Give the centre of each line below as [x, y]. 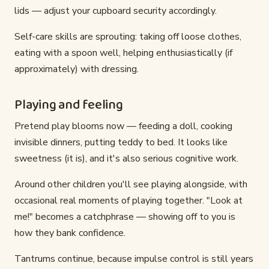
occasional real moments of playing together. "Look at [128, 201]
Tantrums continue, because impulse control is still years [134, 259]
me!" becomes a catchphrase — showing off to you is [125, 217]
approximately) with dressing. [77, 69]
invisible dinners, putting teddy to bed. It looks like [121, 143]
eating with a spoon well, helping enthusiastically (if [123, 53]
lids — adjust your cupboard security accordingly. [116, 11]
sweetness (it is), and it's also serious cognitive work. [126, 159]
